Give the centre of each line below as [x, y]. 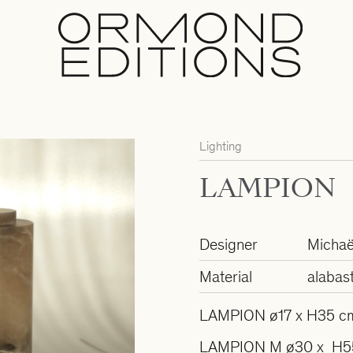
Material [225, 277]
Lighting [220, 146]
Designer [228, 244]
